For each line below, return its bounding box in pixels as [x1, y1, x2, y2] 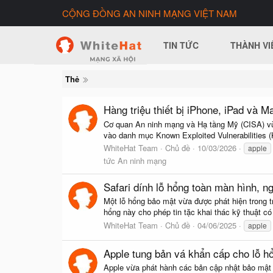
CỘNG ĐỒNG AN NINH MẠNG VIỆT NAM [62, 7, 237, 19]
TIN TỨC [163, 39, 199, 51]
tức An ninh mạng [104, 154, 166, 166]
